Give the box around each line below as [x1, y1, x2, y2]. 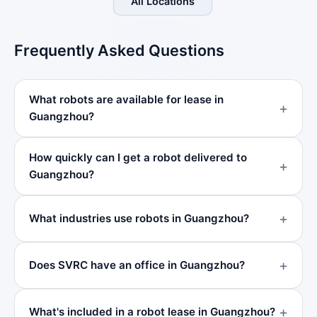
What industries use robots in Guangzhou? [29, 212, 249, 225]
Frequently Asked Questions [14, 41, 224, 59]
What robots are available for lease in [29, 93, 224, 106]
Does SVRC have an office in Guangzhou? [29, 258, 245, 272]
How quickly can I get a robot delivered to [29, 151, 247, 164]
